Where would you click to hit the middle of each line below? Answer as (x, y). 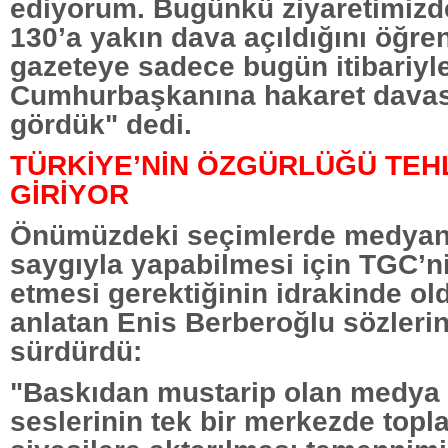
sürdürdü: (76, 350)
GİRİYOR (69, 193)
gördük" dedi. (101, 123)
